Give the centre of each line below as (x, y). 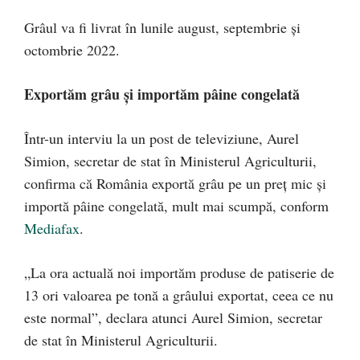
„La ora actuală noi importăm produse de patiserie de (179, 273)
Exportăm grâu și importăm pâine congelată (162, 94)
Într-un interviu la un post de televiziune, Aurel (162, 139)
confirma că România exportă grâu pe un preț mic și (175, 184)
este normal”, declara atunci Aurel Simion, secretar (173, 318)
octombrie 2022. (72, 50)
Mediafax (52, 229)
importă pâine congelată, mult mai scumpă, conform (176, 206)
